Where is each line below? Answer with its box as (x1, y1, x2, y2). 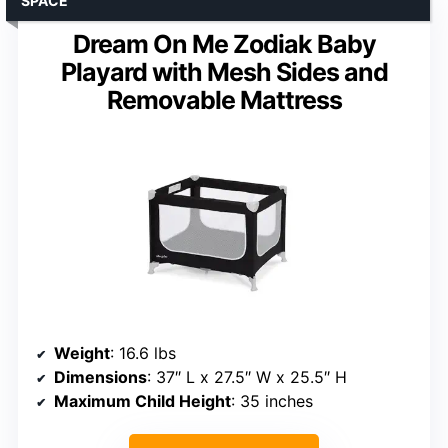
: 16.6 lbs (110, 343, 176, 364)
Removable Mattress (106, 85, 342, 116)
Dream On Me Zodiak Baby (72, 29, 376, 60)
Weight (54, 343, 110, 364)
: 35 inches (231, 391, 313, 412)
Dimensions (54, 367, 147, 388)
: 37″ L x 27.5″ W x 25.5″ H (147, 367, 347, 388)
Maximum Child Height (54, 391, 231, 412)
